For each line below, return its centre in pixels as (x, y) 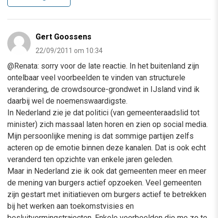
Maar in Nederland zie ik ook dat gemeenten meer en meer (107, 171)
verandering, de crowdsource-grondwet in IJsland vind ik (103, 89)
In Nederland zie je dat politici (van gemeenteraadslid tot (103, 112)
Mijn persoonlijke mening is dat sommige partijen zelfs (100, 136)
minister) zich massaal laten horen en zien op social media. (108, 124)
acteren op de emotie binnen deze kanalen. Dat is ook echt (107, 147)
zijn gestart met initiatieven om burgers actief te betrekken (107, 194)
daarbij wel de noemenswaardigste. (67, 101)
